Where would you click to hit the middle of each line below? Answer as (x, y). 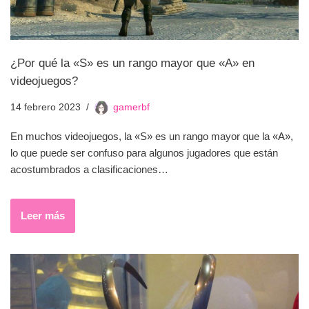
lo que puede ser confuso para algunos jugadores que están (144, 152)
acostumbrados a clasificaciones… (91, 169)
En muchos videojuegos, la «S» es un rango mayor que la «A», (152, 136)
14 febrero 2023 (46, 107)
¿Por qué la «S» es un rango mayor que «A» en (132, 62)
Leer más (43, 215)
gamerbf (131, 107)
